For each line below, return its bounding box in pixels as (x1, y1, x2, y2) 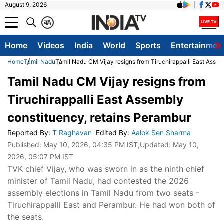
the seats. (7, 212, 44, 222)
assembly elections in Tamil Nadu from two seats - (7, 188, 199, 198)
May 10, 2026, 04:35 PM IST (43, 140, 138, 149)
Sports (135, 40, 161, 50)
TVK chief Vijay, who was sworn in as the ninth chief (7, 164, 204, 174)
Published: (7, 140, 43, 149)
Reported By (7, 128, 48, 137)
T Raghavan (52, 128, 94, 137)
